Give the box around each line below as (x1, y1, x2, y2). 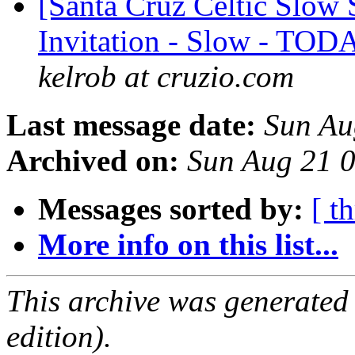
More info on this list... (38, 227, 338, 262)
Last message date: (6, 108, 256, 143)
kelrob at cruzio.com (38, 59, 294, 94)
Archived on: (6, 143, 179, 178)
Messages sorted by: (38, 192, 303, 227)
